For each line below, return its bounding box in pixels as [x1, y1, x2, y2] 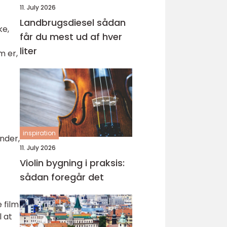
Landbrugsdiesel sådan [20, 16, 97, 29]
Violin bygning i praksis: [20, 157, 125, 169]
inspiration [23, 129, 56, 137]
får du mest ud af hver [20, 30, 122, 43]
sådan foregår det [20, 171, 104, 183]
